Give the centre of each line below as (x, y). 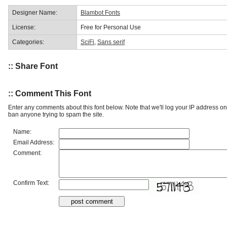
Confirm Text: (31, 183)
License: (24, 27)
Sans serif (111, 42)
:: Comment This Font (50, 93)
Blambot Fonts (100, 12)
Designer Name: (35, 12)
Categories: (28, 42)
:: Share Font (33, 66)
